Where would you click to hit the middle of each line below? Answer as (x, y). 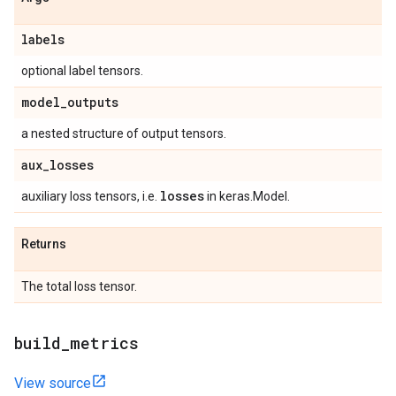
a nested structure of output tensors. (124, 133)
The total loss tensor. (79, 286)
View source (53, 383)
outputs (93, 102)
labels (43, 39)
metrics (104, 343)
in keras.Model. (247, 196)
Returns (44, 244)
